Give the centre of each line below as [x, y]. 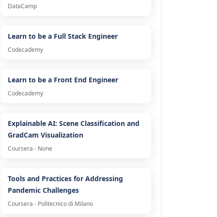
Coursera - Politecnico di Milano [50, 204]
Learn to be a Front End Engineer [63, 80]
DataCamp [22, 6]
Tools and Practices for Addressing [65, 179]
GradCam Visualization [45, 135]
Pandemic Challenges [43, 190]
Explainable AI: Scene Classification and [73, 124]
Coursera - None [30, 149]
